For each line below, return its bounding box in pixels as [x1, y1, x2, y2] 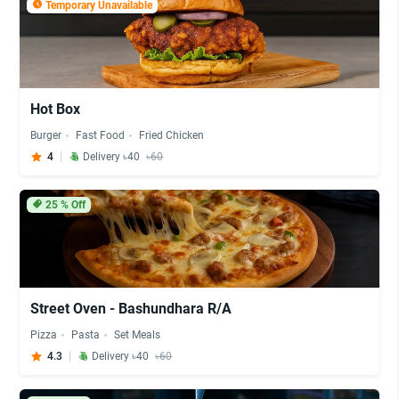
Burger [30, 129, 62, 142]
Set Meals [114, 329, 161, 341]
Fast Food [76, 129, 126, 142]
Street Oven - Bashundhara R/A [30, 300, 232, 317]
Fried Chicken [139, 129, 205, 142]
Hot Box [30, 101, 81, 118]
